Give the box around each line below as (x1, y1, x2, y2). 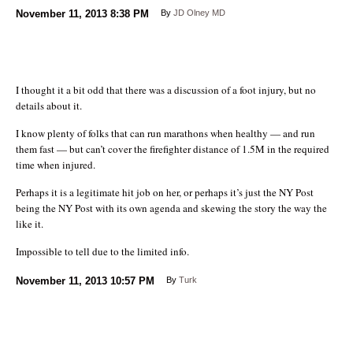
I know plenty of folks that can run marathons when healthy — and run (16, 125, 315, 140)
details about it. (16, 98, 82, 113)
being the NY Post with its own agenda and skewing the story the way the (16, 200, 327, 215)
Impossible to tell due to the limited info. (16, 243, 189, 258)
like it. (16, 216, 43, 231)
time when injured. (16, 157, 95, 172)
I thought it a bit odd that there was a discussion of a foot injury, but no (16, 82, 316, 97)
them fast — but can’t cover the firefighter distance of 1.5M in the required (16, 141, 329, 156)
